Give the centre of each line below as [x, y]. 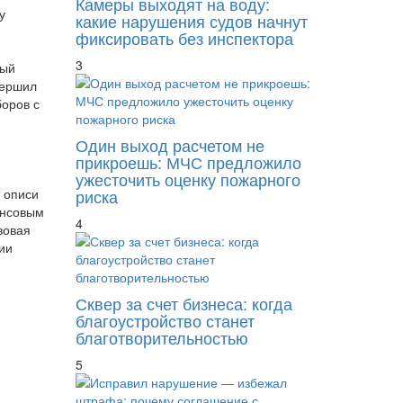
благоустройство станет [165, 320]
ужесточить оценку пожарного [188, 179]
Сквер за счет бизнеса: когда [184, 303]
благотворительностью [161, 337]
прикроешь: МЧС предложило [188, 161]
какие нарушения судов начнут [191, 20]
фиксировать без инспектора [184, 37]
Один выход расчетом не [170, 144]
